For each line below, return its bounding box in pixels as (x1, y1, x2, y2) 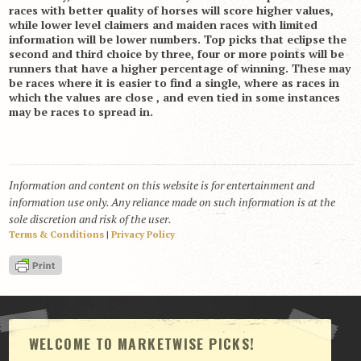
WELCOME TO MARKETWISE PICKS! (28, 333, 255, 355)
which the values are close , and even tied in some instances (8, 89, 340, 105)
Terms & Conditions (8, 227, 104, 240)
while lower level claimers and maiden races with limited (8, 16, 317, 32)
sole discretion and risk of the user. (8, 210, 172, 226)
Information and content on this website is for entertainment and (8, 176, 314, 193)
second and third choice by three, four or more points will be (8, 45, 344, 61)
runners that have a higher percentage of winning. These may (8, 60, 351, 76)
